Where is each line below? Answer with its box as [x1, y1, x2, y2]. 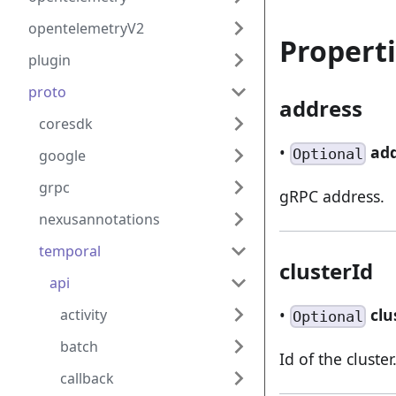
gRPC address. [279, 186, 385, 208]
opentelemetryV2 [28, 19, 144, 38]
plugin [28, 50, 71, 70]
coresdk [39, 114, 93, 133]
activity [60, 305, 107, 324]
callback [60, 369, 114, 388]
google [39, 146, 86, 165]
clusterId [279, 256, 373, 286]
